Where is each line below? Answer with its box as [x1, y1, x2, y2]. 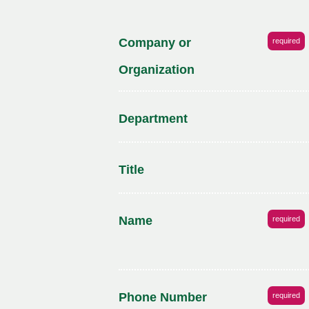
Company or [119, 36, 191, 50]
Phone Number [119, 290, 207, 305]
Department [119, 112, 188, 126]
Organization [119, 63, 195, 77]
